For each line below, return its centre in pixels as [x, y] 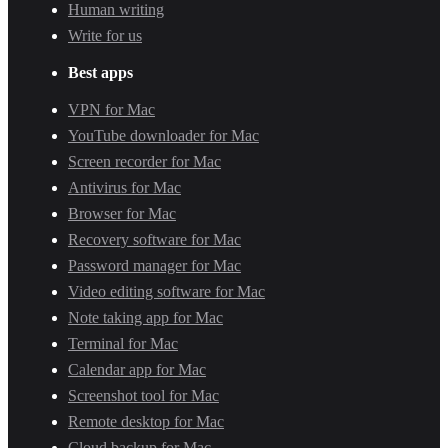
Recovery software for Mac [154, 239]
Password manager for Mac [154, 265]
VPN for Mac [111, 109]
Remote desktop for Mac [146, 421]
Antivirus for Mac [124, 187]
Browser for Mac [122, 213]
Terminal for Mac [123, 343]
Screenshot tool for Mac [143, 395]
